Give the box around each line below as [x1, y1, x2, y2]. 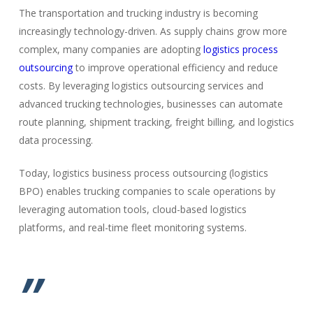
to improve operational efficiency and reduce [72, 60, 278, 74]
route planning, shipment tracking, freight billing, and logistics [18, 115, 294, 129]
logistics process [203, 42, 278, 56]
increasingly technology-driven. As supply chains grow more [18, 24, 287, 38]
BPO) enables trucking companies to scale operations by [18, 184, 275, 198]
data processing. [18, 133, 93, 147]
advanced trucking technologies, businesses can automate [18, 96, 283, 110]
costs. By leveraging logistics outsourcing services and [18, 78, 263, 92]
